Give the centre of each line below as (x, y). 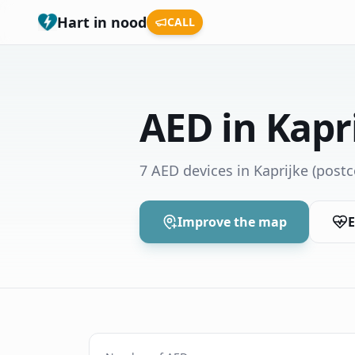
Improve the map (232, 222)
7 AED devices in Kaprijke (224, 170)
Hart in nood (102, 22)
